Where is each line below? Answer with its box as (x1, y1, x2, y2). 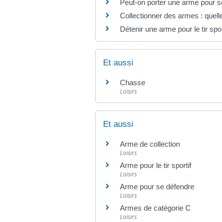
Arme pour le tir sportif (120, 161, 191, 170)
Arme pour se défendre (120, 182, 194, 191)
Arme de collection (120, 140, 180, 149)
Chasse (120, 78, 145, 87)
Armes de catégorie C (120, 204, 191, 213)
